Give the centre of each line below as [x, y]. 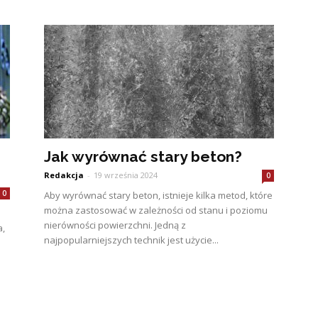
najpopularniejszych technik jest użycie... [131, 240]
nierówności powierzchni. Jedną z [115, 225]
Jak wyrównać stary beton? [143, 157]
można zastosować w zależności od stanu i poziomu [156, 210]
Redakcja [64, 175]
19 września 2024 [126, 175]
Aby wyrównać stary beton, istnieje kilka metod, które [158, 195]
